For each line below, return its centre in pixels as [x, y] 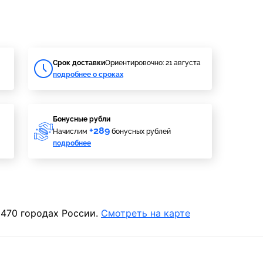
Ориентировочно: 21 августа [153, 63]
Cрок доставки [79, 63]
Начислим [71, 131]
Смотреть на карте [146, 213]
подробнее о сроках [88, 75]
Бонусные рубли [82, 119]
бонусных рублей [140, 131]
